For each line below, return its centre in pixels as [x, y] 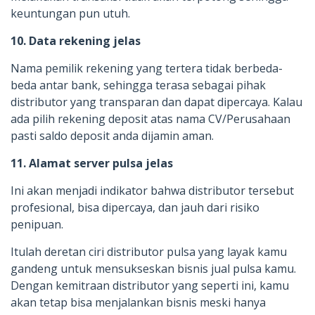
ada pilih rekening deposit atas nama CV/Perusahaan [150, 118]
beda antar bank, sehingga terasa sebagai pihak [138, 85]
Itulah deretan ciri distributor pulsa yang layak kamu [149, 251]
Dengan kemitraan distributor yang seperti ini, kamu [150, 285]
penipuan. [37, 224]
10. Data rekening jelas [76, 40]
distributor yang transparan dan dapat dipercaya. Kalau [156, 102]
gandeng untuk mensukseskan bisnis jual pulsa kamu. [153, 268]
